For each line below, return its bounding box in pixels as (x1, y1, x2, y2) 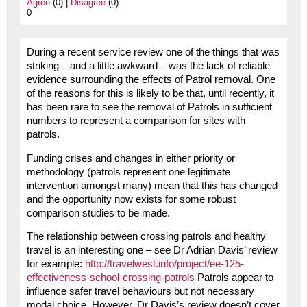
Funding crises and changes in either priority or (26, 152, 235, 164)
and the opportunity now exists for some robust (26, 193, 236, 205)
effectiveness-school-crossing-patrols (26, 272, 195, 284)
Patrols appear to (194, 272, 273, 284)
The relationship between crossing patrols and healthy (26, 231, 266, 243)
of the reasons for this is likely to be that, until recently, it (26, 87, 274, 99)
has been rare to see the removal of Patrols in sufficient (26, 101, 272, 112)
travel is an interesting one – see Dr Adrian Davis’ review (26, 245, 278, 256)
